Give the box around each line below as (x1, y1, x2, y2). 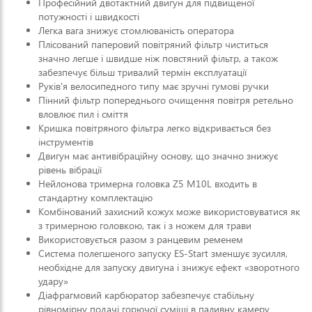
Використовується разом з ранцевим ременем (38, 233, 243, 246)
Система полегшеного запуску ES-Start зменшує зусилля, (38, 247, 288, 260)
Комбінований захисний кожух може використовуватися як (38, 205, 300, 218)
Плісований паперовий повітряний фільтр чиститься (38, 38, 268, 51)
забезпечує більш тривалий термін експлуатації (38, 65, 247, 79)
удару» (38, 274, 68, 288)
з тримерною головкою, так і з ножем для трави (38, 219, 251, 232)
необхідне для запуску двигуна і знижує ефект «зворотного (38, 260, 299, 274)
